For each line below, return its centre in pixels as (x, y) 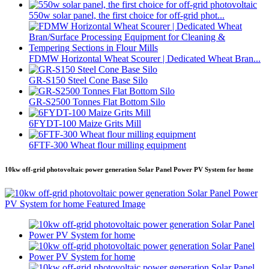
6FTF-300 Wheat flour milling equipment (107, 145)
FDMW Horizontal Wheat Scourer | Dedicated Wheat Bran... (145, 59)
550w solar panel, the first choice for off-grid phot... (127, 16)
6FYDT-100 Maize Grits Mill (85, 124)
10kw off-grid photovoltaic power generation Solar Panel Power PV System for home (129, 170)
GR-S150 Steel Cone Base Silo (88, 80)
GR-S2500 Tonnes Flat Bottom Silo (97, 102)
